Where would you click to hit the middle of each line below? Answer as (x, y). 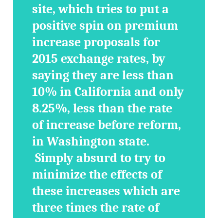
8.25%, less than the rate (102, 109)
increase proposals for (96, 42)
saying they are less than (103, 75)
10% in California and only (108, 92)
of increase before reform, (107, 125)
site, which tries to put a (101, 9)
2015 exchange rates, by (99, 59)
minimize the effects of (97, 175)
